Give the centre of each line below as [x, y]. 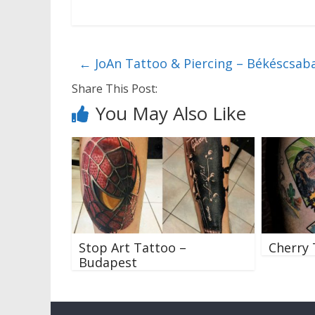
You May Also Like [171, 114]
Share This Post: [115, 89]
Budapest [108, 262]
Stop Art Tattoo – [133, 247]
